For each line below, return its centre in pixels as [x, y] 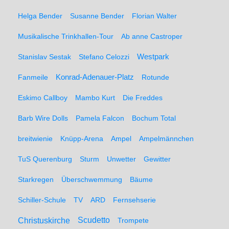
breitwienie [35, 139]
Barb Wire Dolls [43, 118]
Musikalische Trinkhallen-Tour [66, 36]
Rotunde [155, 77]
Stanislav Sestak [44, 57]
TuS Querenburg [45, 159]
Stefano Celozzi [104, 57]
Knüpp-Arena [82, 139]
